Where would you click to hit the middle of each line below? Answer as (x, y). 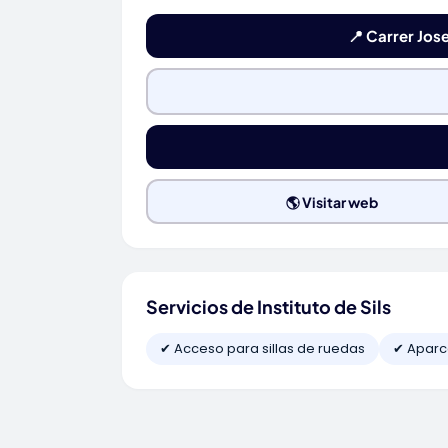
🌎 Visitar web (331, 201)
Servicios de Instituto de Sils (268, 306)
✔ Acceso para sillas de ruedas (262, 348)
